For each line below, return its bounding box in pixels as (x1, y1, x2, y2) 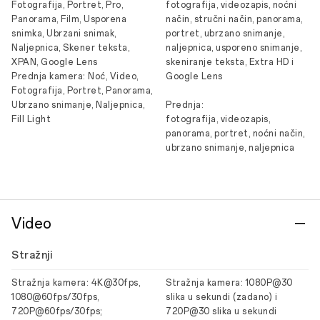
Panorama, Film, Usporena (11, 14, 126, 24)
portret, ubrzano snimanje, (166, 29, 284, 39)
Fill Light (11, 114, 51, 124)
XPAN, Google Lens (11, 57, 98, 67)
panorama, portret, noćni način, (166, 129, 305, 139)
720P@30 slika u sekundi (166, 306, 277, 316)
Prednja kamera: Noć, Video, (11, 71, 139, 81)
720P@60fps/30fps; (11, 306, 102, 316)
